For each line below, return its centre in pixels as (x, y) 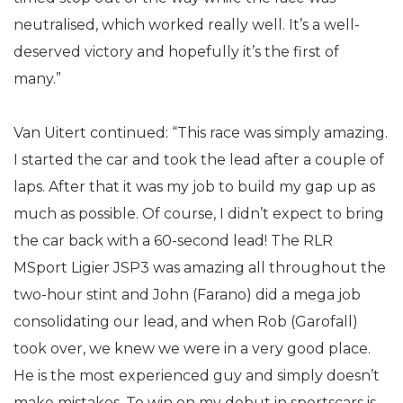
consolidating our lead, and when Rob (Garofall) (186, 322)
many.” (37, 79)
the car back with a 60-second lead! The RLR (173, 241)
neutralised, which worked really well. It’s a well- (187, 25)
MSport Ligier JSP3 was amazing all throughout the (200, 268)
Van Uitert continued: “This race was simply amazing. (201, 133)
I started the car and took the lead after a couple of (199, 160)
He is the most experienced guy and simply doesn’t (197, 376)
